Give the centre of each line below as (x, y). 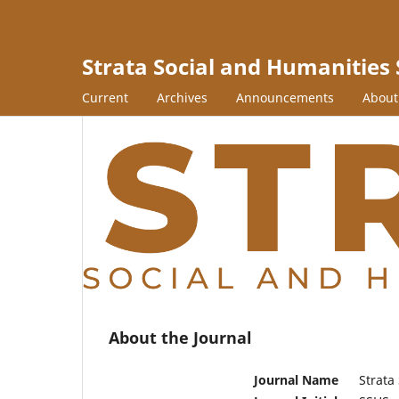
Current (105, 97)
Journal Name (296, 379)
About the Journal (180, 337)
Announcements (285, 97)
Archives (182, 97)
